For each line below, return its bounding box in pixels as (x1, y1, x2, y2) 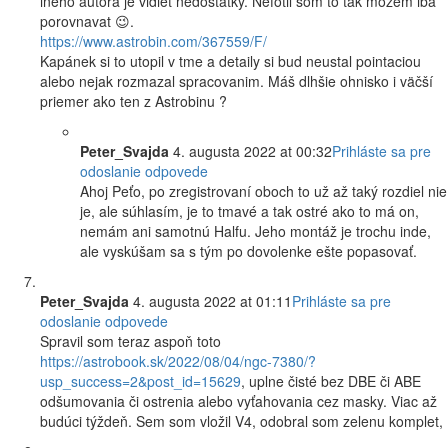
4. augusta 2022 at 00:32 (169, 141, 332, 162)
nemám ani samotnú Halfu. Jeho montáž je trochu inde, (80, 221, 431, 242)
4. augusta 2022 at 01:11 (129, 291, 292, 312)
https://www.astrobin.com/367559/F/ (40, 31, 267, 52)
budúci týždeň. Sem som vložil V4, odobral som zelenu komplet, (40, 411, 443, 432)
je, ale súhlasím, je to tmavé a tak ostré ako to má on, (80, 201, 419, 222)
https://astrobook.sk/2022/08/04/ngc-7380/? (40, 351, 316, 372)
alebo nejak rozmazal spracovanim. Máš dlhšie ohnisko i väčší (40, 71, 433, 92)
